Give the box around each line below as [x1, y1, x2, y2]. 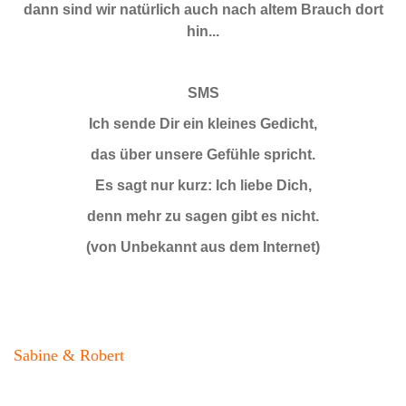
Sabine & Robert [14, 345, 124, 364]
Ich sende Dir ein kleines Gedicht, [89, 115, 317, 131]
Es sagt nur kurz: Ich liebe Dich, [94, 177, 312, 193]
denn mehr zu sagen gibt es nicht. [87, 208, 319, 224]
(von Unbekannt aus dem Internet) [86, 238, 320, 255]
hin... [187, 23, 219, 39]
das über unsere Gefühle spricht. [91, 146, 315, 162]
